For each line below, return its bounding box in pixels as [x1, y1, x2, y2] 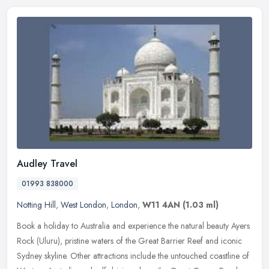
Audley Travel [17, 157, 77, 171]
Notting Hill [17, 199, 56, 211]
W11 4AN [142, 199, 180, 211]
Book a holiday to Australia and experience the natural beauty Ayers [17, 220, 250, 232]
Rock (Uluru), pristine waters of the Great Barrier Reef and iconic [17, 235, 242, 247]
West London [61, 199, 106, 211]
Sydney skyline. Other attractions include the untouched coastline [17, 250, 240, 262]
